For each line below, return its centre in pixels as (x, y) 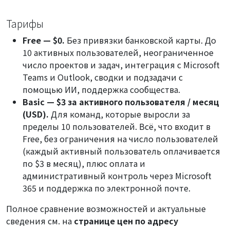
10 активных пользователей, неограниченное (118, 52)
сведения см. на (40, 221)
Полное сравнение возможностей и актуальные (106, 208)
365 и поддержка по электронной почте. (107, 188)
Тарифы (25, 23)
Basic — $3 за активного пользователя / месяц (121, 101)
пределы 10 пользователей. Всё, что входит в (117, 126)
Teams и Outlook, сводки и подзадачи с (103, 77)
